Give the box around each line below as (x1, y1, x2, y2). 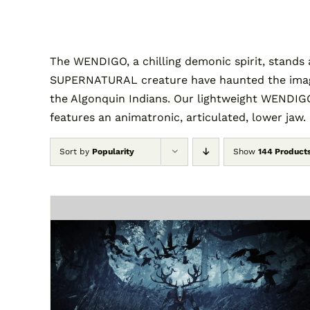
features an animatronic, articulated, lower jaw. (50, 111, 306, 125)
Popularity (92, 147, 134, 157)
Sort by (60, 147, 92, 157)
